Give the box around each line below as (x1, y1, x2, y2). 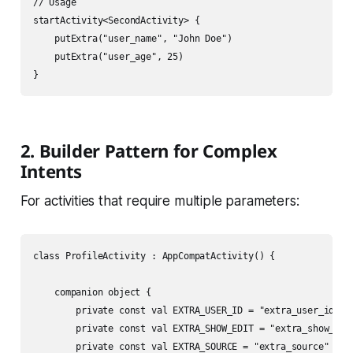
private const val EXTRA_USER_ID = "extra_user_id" (32, 305, 340, 317)
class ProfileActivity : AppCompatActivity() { (32, 251, 276, 262)
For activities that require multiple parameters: (20, 193, 299, 210)
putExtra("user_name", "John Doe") (32, 33, 232, 45)
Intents (20, 159, 83, 184)
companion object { (32, 287, 151, 299)
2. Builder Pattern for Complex (20, 139, 277, 163)
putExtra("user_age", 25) (32, 51, 184, 63)
